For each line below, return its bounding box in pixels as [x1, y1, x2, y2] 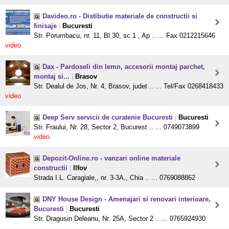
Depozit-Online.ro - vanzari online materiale [42, 154, 180, 163]
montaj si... [34, 73, 70, 81]
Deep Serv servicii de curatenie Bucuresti [42, 113, 173, 122]
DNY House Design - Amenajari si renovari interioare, [42, 195, 211, 203]
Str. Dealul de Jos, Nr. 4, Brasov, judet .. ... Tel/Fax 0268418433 [34, 82, 223, 90]
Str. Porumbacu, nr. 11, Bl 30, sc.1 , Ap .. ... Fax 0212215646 [34, 32, 215, 40]
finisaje [34, 22, 57, 30]
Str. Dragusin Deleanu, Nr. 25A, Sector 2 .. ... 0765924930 [34, 215, 205, 223]
